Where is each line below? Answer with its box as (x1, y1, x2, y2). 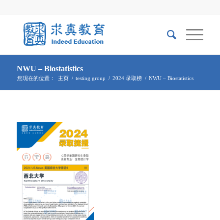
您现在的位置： (17, 75, 55, 81)
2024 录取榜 (112, 75, 142, 81)
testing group (75, 75, 106, 81)
